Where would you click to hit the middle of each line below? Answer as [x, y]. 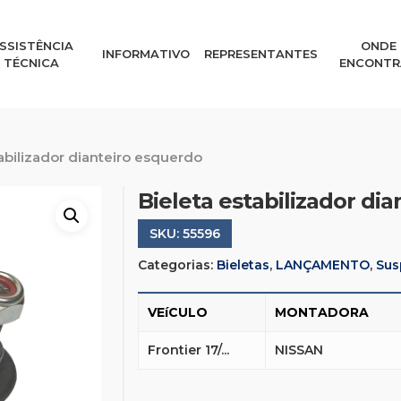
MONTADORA [321, 313]
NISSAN [299, 350]
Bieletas [243, 265]
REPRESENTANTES [261, 54]
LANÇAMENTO [322, 265]
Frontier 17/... [188, 350]
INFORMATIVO [146, 54]
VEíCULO [177, 313]
